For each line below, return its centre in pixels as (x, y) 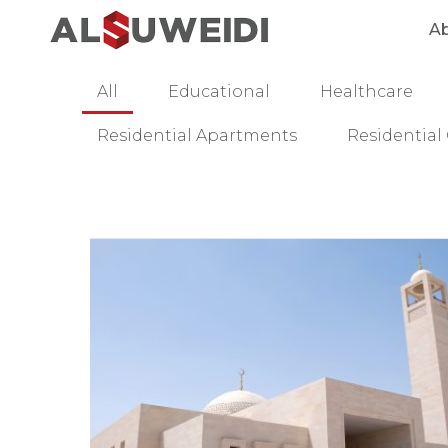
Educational (219, 91)
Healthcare (366, 91)
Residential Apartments (197, 135)
